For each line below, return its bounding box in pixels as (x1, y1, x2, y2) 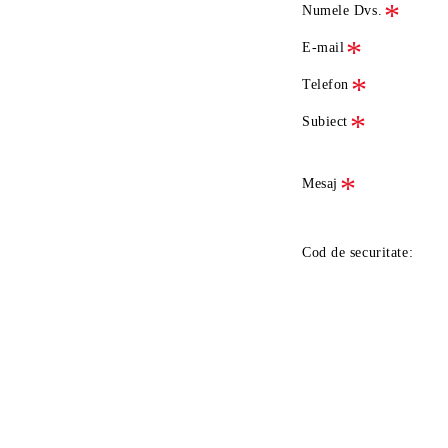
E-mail (302, 39, 345, 55)
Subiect (302, 113, 348, 129)
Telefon (302, 76, 349, 92)
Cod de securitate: (302, 245, 414, 260)
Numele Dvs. (302, 2, 383, 18)
